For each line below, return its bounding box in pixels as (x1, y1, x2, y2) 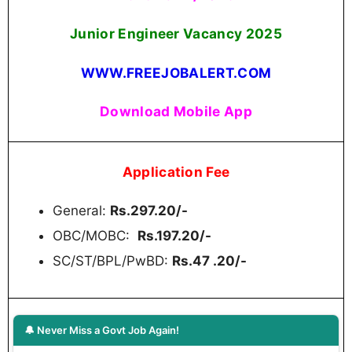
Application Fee (122, 163, 230, 181)
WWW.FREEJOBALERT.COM (80, 64, 272, 81)
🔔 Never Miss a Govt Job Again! (24, 323, 179, 336)
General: (53, 203, 110, 219)
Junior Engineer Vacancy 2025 (70, 25, 282, 42)
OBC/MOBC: (53, 228, 137, 244)
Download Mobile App (99, 102, 253, 119)
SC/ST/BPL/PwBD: (53, 253, 172, 269)
